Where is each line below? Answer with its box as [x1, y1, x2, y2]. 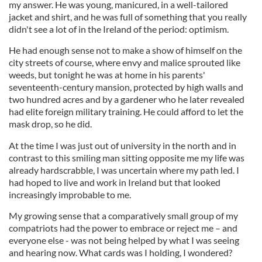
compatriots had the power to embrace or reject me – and [9, 222, 237, 233]
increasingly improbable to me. [9, 188, 131, 200]
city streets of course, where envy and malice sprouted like [9, 56, 240, 68]
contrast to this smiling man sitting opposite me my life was [9, 151, 244, 163]
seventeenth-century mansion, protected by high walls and [9, 81, 243, 92]
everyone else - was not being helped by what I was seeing [9, 234, 239, 246]
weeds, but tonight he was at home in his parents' [9, 68, 205, 80]
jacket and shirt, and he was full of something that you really [9, 11, 247, 22]
